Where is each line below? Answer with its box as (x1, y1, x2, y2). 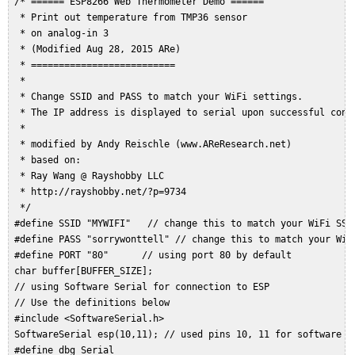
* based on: (9, 155, 92, 166)
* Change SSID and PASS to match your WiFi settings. (9, 91, 314, 103)
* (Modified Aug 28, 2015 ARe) (9, 44, 192, 55)
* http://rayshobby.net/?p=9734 (9, 186, 197, 198)
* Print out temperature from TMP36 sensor (9, 12, 258, 24)
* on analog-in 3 (9, 28, 120, 40)
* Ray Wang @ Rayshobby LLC (9, 170, 175, 182)
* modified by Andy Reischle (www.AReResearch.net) (9, 139, 303, 151)
